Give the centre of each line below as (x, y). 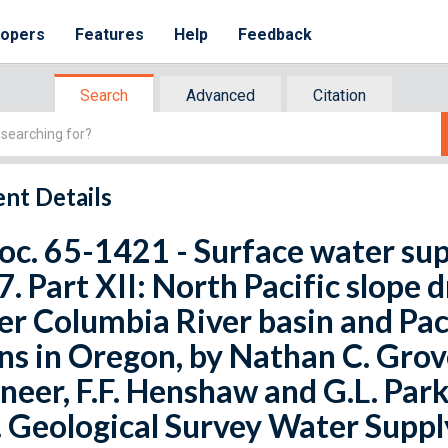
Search (104, 95)
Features (110, 34)
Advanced (220, 95)
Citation (339, 95)
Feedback (275, 34)
